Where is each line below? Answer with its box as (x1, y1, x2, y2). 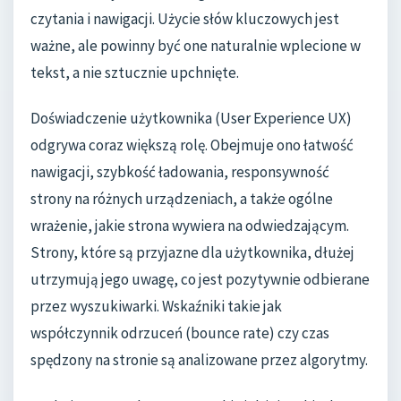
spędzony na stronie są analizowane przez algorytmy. (30, 350, 368, 371)
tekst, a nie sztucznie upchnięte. (30, 62, 239, 82)
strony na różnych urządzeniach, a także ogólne (30, 189, 333, 209)
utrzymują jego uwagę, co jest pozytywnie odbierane (30, 269, 370, 290)
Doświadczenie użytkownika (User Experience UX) (30, 108, 352, 129)
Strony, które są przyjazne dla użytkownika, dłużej (30, 243, 354, 263)
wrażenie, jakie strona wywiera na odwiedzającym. (30, 216, 349, 236)
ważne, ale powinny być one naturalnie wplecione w (30, 35, 361, 55)
